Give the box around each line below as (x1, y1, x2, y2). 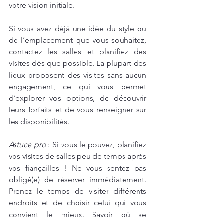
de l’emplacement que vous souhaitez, (9, 35, 146, 45)
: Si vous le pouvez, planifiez (46, 140, 147, 150)
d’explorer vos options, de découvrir (9, 93, 146, 103)
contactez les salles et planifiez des (9, 47, 146, 57)
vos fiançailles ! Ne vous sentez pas (9, 163, 146, 173)
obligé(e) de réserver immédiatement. (9, 175, 146, 185)
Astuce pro (9, 140, 46, 150)
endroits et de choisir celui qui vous (9, 198, 146, 208)
